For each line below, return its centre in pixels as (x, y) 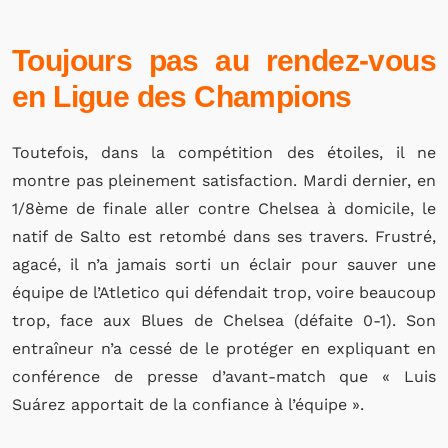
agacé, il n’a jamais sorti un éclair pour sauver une (224, 264)
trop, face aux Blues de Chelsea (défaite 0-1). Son (224, 320)
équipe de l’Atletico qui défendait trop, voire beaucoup (224, 292)
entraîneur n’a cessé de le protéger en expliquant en (224, 348)
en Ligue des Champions (182, 96)
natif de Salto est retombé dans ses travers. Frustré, (224, 236)
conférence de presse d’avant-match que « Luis (224, 376)
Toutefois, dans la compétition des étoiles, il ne (224, 152)
